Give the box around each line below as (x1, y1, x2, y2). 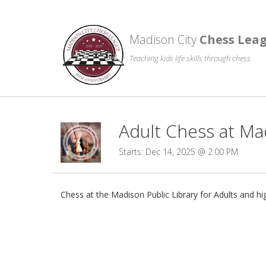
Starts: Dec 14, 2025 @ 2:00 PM (118, 146, 238, 157)
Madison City (129, 31, 199, 47)
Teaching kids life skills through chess (129, 53, 251, 64)
